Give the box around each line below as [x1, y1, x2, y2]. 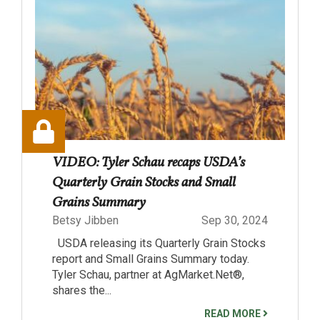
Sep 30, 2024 [201, 213, 268, 227]
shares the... [52, 283, 111, 297]
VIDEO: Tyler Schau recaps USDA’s [52, 152, 245, 173]
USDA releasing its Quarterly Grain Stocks [52, 236, 266, 250]
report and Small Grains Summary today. [52, 251, 249, 266]
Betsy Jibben [52, 213, 119, 227]
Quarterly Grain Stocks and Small [52, 172, 236, 193]
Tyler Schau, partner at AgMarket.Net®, [52, 267, 244, 281]
